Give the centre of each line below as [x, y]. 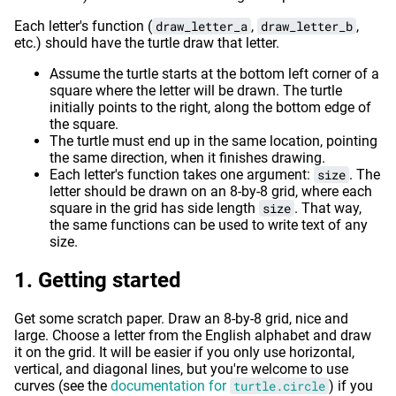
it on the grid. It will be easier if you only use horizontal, [184, 352]
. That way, [328, 209]
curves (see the [62, 385]
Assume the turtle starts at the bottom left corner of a [214, 74]
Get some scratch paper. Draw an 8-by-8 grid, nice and [181, 318]
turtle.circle [279, 385]
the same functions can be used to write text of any [209, 225]
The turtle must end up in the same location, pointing [213, 141]
